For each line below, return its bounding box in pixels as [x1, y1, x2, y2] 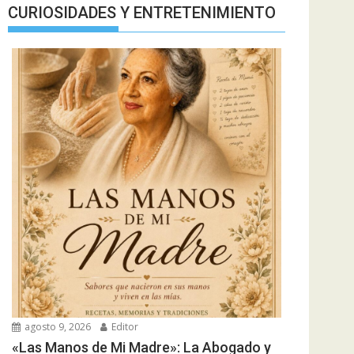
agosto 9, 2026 [22, 319, 91, 333]
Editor [109, 319, 138, 333]
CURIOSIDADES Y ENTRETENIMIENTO [8, 2, 276, 22]
